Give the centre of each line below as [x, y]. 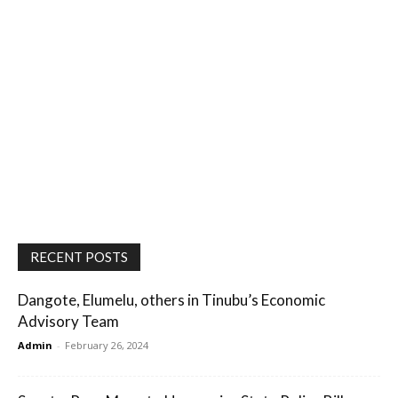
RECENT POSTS [79, 257]
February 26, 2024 [107, 346]
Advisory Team [68, 322]
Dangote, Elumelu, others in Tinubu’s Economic [171, 300]
